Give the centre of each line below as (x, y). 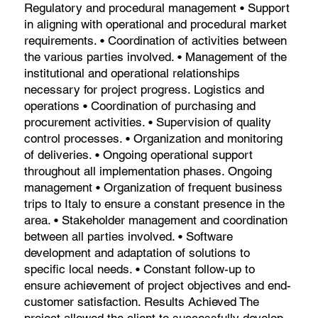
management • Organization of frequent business (154, 187)
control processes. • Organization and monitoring (154, 138)
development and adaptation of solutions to (137, 252)
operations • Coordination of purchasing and (140, 105)
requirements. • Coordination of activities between (156, 40)
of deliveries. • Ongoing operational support (139, 154)
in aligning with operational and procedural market (156, 24)
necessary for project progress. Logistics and (144, 89)
